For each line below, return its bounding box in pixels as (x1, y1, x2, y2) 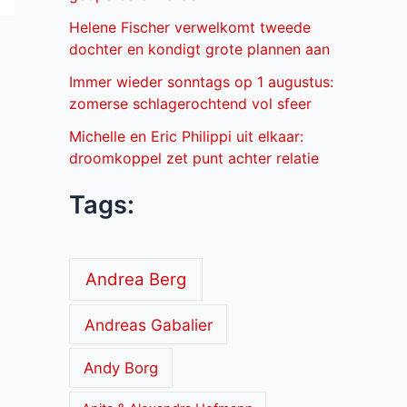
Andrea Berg (84, 268, 186, 289)
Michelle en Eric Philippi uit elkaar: (69, 127, 303, 146)
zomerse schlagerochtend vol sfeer (69, 94, 312, 114)
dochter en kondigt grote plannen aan (69, 40, 330, 59)
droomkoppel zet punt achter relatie (69, 149, 319, 168)
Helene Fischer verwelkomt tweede (69, 18, 311, 37)
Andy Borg (84, 358, 159, 377)
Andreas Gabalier (84, 314, 213, 334)
